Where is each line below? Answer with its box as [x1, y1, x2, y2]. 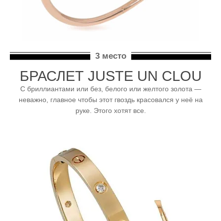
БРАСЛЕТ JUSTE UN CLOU [19, 68, 202, 84]
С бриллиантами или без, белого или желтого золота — [20, 85, 201, 93]
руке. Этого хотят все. [75, 107, 146, 115]
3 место [95, 51, 126, 61]
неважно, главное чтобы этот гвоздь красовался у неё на [18, 96, 203, 104]
